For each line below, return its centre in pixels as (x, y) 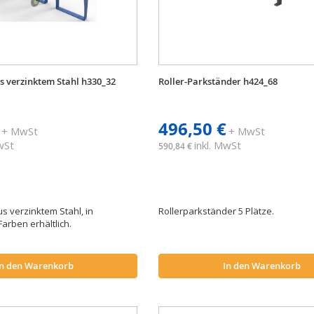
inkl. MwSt (218, 145)
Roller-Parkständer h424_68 (218, 81)
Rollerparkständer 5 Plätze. (217, 211)
